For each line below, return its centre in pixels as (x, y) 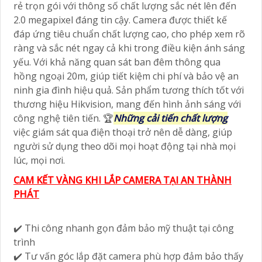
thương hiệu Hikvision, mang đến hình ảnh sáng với (127, 104)
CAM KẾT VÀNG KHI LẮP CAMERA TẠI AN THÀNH (123, 180)
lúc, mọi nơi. (39, 160)
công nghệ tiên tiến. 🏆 (63, 118)
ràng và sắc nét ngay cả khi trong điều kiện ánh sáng (129, 48)
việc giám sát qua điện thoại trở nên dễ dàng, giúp (123, 132)
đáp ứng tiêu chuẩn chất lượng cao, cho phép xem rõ (129, 34)
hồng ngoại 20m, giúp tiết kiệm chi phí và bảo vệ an (126, 76)
